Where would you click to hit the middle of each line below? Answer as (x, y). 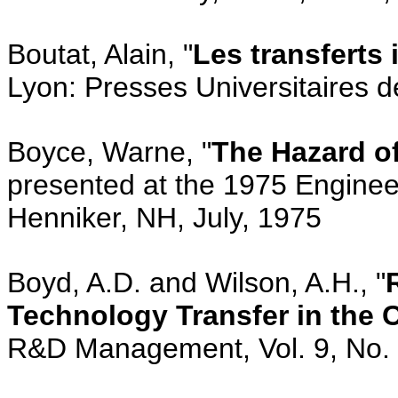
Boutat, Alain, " (100, 54)
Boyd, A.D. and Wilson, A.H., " (196, 282)
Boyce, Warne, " (109, 151)
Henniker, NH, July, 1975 (164, 217)
